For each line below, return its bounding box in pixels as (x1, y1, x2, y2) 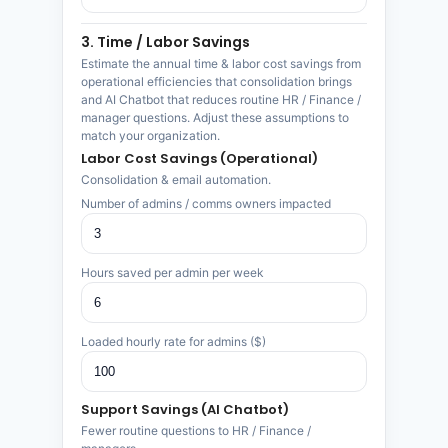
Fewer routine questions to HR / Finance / (81, 423, 312, 438)
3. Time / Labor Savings (81, 32, 251, 52)
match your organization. (81, 128, 221, 143)
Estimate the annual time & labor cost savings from (81, 56, 362, 71)
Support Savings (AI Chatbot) (81, 400, 290, 419)
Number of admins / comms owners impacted (81, 196, 332, 211)
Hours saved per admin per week (81, 265, 265, 280)
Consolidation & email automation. (81, 172, 272, 187)
